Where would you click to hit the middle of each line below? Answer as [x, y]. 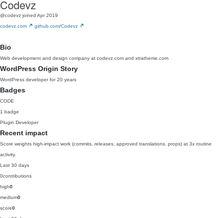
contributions [17, 176]
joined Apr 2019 [40, 15]
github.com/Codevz [57, 26]
